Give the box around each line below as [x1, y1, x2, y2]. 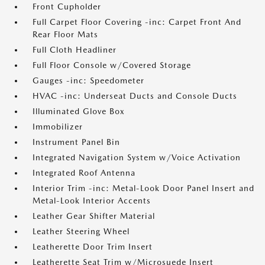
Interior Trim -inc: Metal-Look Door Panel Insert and [33, 183, 254, 193]
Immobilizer [33, 122, 83, 131]
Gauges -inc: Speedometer [33, 76, 144, 85]
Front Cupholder [33, 2, 101, 11]
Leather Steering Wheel [33, 227, 130, 236]
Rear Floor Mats [33, 30, 98, 39]
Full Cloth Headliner [33, 45, 117, 54]
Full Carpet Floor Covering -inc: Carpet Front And [33, 17, 241, 27]
